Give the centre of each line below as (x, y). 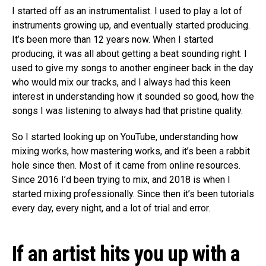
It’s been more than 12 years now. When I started (113, 40)
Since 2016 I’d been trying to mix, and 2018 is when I (121, 180)
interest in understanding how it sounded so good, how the (133, 97)
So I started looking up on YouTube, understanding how (125, 137)
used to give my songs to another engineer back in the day (133, 68)
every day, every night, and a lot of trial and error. (111, 208)
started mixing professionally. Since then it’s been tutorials (133, 194)
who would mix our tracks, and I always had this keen (121, 83)
